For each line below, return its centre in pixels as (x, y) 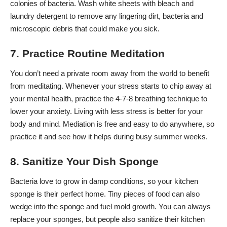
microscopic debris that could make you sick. (85, 29)
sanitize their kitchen (171, 219)
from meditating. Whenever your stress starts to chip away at (111, 86)
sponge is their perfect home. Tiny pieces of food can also (105, 194)
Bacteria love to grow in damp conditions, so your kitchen (104, 181)
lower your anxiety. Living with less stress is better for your (106, 111)
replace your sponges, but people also (74, 219)
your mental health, (43, 99)
